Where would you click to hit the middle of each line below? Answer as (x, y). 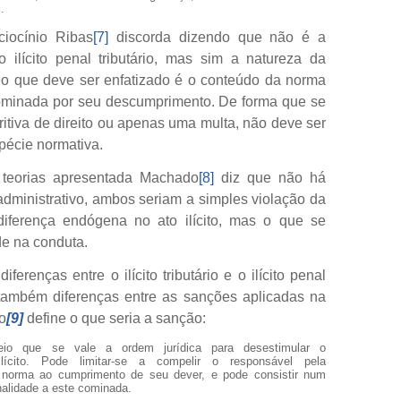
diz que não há (270, 177)
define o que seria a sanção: (115, 318)
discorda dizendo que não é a (218, 37)
